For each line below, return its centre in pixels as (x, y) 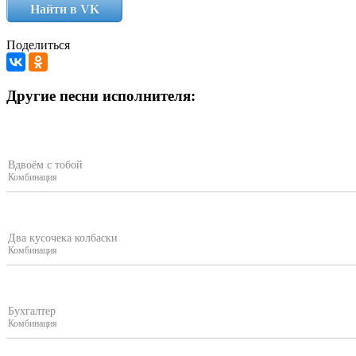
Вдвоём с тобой (45, 165)
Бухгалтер (32, 311)
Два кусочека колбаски (63, 238)
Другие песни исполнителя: (101, 95)
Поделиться (38, 44)
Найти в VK (64, 10)
